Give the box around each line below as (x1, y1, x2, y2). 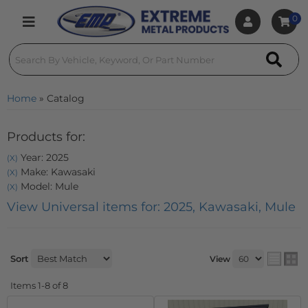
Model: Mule (18, 180, 78, 192)
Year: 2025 (18, 151, 69, 164)
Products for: (7, 129, 85, 144)
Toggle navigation (28, 25, 91, 34)
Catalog (47, 92, 85, 104)
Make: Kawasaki (18, 166, 96, 178)
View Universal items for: (7, 199, 164, 214)
